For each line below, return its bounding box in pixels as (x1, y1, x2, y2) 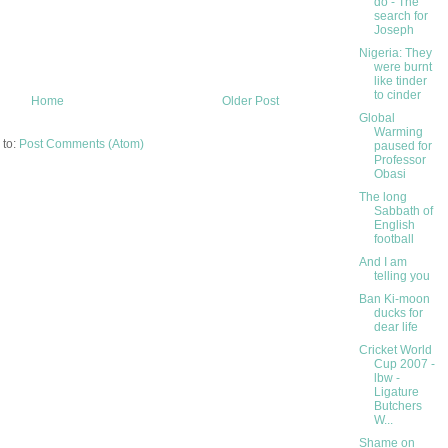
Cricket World (358, 343, 432, 358)
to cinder (373, 88, 421, 103)
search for (373, 9, 428, 24)
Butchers (373, 399, 422, 414)
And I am (358, 255, 407, 270)
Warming (373, 125, 423, 140)
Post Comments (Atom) (18, 136, 144, 151)
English (373, 218, 415, 233)
